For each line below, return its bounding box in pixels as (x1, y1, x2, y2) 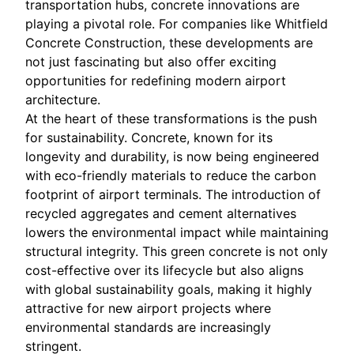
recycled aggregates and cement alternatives (25, 205, 296, 221)
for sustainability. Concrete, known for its (25, 129, 273, 145)
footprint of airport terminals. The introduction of (25, 186, 321, 202)
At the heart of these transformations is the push (25, 110, 317, 126)
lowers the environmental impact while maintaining (25, 224, 329, 240)
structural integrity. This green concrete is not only (25, 243, 328, 259)
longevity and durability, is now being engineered (25, 148, 319, 164)
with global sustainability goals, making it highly (25, 281, 312, 297)
